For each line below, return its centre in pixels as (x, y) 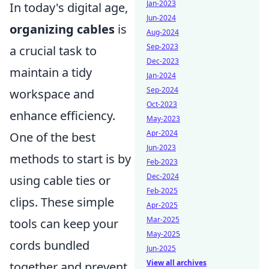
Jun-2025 (161, 248)
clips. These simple (62, 202)
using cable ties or (60, 180)
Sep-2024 (162, 90)
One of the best (53, 137)
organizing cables (62, 29)
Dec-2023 (163, 61)
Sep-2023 (162, 47)
